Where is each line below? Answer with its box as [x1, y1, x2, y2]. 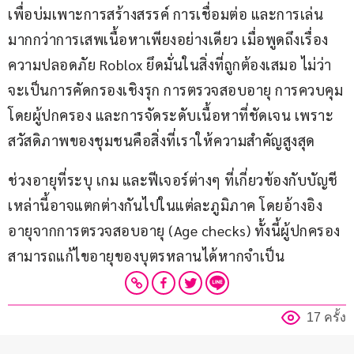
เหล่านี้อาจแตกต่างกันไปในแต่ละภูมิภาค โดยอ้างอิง [8, 196, 322, 215]
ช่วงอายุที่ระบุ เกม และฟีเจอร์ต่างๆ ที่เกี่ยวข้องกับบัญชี [8, 171, 338, 190]
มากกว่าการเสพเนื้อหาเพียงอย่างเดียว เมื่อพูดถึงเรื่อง [8, 30, 329, 49]
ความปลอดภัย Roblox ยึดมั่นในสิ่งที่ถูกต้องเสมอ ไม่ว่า [8, 55, 332, 74]
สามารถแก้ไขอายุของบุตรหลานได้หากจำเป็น [8, 247, 284, 265]
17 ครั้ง [307, 311, 346, 325]
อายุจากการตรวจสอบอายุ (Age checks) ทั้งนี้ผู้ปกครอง [8, 221, 341, 240]
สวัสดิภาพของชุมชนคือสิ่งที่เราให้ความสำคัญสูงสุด [8, 131, 315, 150]
